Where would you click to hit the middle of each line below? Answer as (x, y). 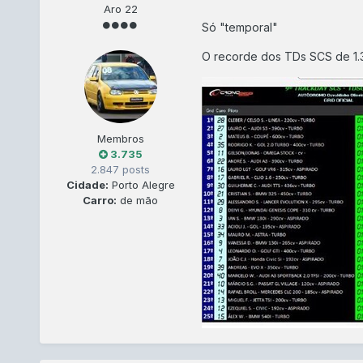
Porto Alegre (141, 185)
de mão (138, 201)
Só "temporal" (239, 27)
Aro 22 (120, 9)
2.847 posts (121, 170)
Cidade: (87, 185)
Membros (120, 139)
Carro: (100, 201)
